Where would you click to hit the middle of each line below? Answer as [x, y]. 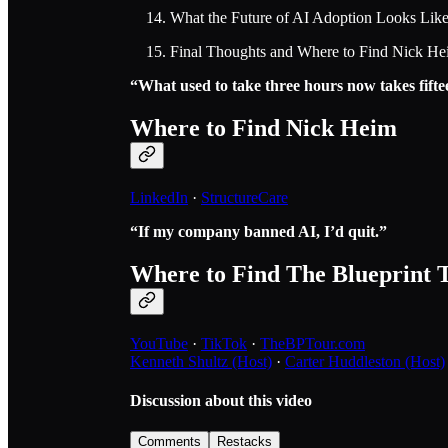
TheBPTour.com [312, 343]
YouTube [159, 343]
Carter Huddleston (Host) [365, 361]
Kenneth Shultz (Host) [201, 361]
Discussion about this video [221, 400]
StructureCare [244, 197]
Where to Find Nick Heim [263, 127]
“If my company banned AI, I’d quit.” [258, 231]
